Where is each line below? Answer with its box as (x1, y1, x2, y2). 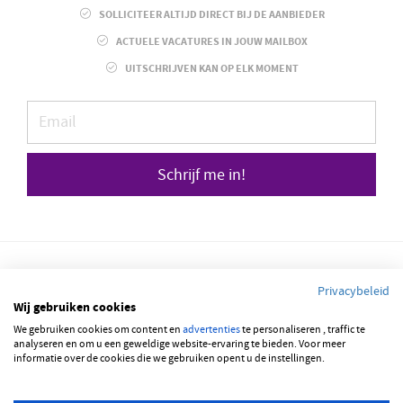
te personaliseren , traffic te (240, 323, 365, 336)
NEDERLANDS (109, 360, 184, 377)
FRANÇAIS (186, 360, 239, 377)
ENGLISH (245, 360, 291, 377)
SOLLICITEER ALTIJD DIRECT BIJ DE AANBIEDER (96, 6, 325, 22)
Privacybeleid (318, 283, 390, 300)
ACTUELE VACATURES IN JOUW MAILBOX (113, 33, 308, 49)
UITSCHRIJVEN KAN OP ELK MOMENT (122, 60, 299, 76)
